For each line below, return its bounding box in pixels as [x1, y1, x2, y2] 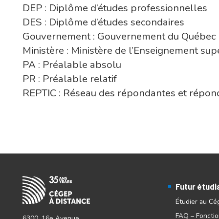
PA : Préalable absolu [22, 58, 121, 72]
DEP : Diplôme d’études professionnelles [22, 1, 207, 15]
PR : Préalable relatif [22, 72, 117, 86]
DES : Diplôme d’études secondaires [22, 15, 184, 29]
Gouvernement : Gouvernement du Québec [22, 29, 216, 44]
